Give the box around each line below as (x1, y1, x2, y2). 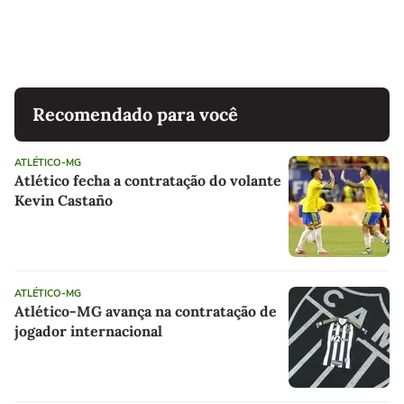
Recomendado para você (32, 103, 238, 126)
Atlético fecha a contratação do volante (14, 171, 281, 190)
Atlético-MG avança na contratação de (14, 302, 277, 321)
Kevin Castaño (14, 191, 113, 210)
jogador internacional (14, 322, 162, 341)
